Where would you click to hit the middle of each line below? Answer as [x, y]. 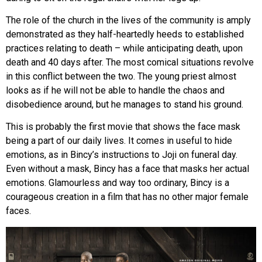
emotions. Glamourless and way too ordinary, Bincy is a [118, 183]
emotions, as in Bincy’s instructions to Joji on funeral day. [122, 155]
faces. [18, 211]
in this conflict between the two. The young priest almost [121, 76]
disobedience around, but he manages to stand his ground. [125, 104]
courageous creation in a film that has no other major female [127, 197]
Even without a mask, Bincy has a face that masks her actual [127, 169]
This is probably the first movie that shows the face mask [123, 127]
